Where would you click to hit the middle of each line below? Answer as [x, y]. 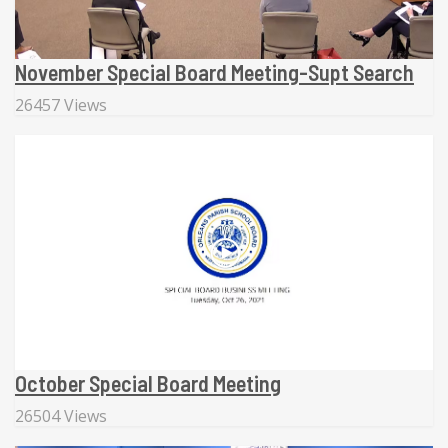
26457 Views [61, 104]
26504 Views [61, 416]
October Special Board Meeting [148, 383]
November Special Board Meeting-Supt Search [214, 71]
